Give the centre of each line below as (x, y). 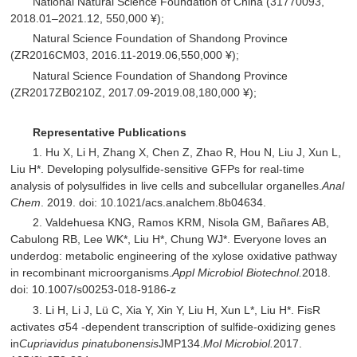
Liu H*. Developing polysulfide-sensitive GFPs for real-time (158, 169)
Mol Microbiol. (239, 343)
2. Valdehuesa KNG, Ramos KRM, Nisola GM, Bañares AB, (181, 223)
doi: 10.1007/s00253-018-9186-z (94, 290)
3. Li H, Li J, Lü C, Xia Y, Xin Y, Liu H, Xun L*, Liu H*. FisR (177, 310)
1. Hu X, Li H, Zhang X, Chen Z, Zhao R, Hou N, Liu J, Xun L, (187, 153)
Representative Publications (110, 132)
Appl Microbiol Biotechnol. (237, 273)
